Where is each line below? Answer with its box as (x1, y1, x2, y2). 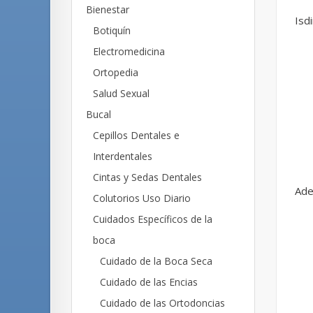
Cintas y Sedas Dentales (93, 170, 202, 184)
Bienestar (86, 3, 129, 16)
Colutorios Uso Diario (93, 191, 191, 205)
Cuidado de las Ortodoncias (100, 296, 225, 310)
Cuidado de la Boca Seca (100, 254, 212, 268)
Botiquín (93, 24, 131, 37)
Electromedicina (93, 45, 165, 58)
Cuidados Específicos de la (93, 212, 212, 226)
